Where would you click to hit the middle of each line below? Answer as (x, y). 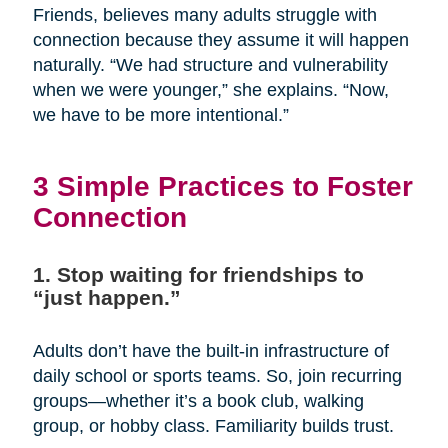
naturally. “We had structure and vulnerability (210, 65)
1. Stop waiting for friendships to (198, 275)
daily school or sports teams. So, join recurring (217, 376)
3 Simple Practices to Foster (222, 186)
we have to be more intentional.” (160, 115)
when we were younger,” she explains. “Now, (210, 90)
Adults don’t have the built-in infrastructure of (210, 351)
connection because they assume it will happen (220, 40)
